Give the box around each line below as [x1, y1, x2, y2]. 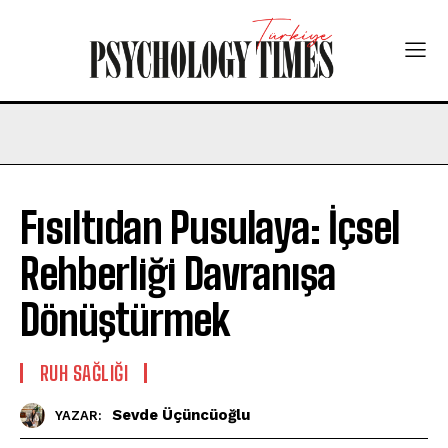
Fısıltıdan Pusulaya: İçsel [20, 202, 400, 253]
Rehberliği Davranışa [20, 248, 336, 299]
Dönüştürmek [20, 294, 229, 345]
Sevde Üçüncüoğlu [112, 406, 250, 425]
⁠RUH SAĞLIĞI [39, 360, 128, 385]
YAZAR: [55, 408, 102, 424]
